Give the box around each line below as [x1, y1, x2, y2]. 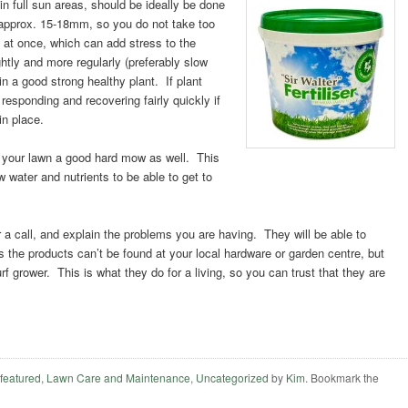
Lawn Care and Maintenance [46, 370, 191, 386]
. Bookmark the [305, 370, 380, 386]
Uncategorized [196, 370, 270, 386]
